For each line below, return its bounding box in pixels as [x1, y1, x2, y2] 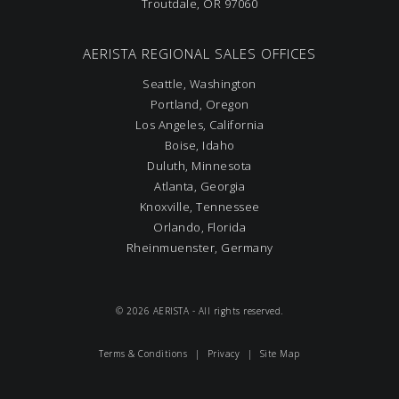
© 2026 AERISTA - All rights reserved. [116, 304, 283, 317]
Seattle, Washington [142, 75, 256, 92]
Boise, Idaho [164, 136, 235, 153]
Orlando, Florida [153, 218, 246, 235]
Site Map [259, 346, 300, 360]
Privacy [207, 346, 240, 360]
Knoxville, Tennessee [139, 198, 260, 215]
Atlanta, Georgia [154, 177, 245, 194]
